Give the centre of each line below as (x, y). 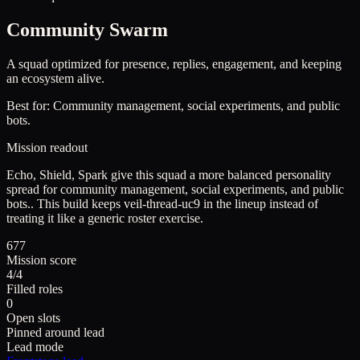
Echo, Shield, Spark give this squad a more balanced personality (169, 175)
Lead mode (35, 347)
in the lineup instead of (259, 204)
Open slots (33, 318)
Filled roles (35, 289)
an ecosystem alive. (55, 79)
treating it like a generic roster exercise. (105, 219)
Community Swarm (87, 30)
